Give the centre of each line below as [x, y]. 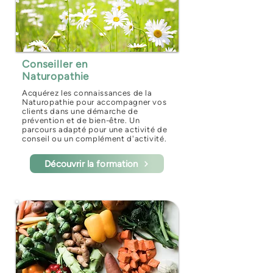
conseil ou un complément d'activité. [94, 139]
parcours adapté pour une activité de [95, 129]
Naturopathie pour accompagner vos [94, 102]
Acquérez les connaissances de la [87, 93]
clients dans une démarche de [80, 111]
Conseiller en [55, 64]
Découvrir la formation [91, 164]
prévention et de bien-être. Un [81, 120]
